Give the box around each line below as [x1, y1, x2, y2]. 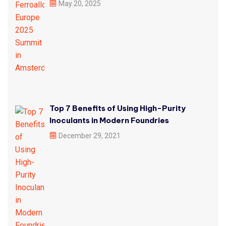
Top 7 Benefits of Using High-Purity [49, 103, 186, 114]
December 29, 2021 [59, 132, 121, 140]
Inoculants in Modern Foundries [49, 116, 169, 126]
